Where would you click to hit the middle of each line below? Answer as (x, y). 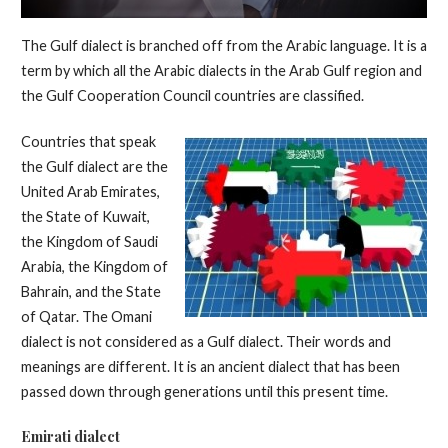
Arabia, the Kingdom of (94, 267)
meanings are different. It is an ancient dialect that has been (210, 367)
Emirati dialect (70, 435)
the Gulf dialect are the (94, 167)
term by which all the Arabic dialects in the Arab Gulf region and (221, 70)
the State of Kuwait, (85, 217)
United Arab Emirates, (90, 192)
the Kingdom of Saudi (89, 242)
